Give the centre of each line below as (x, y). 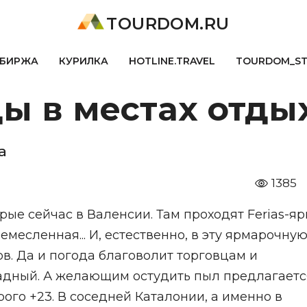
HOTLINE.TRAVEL (172, 61)
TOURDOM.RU (168, 24)
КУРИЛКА (83, 61)
